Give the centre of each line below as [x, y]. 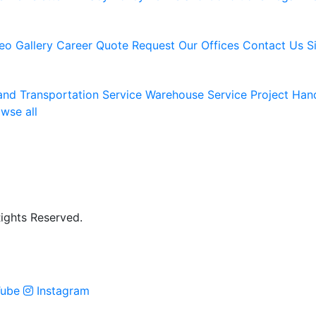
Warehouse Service [196, 94]
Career [74, 45]
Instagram [61, 290]
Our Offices [209, 45]
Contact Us [273, 45]
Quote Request [135, 45]
